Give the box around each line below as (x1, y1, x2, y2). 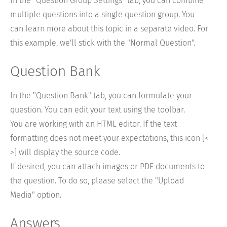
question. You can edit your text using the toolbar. (10, 105, 185, 115)
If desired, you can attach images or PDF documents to (10, 162, 205, 172)
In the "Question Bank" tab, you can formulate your (10, 91, 192, 101)
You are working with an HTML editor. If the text (10, 119, 177, 129)
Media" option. (10, 190, 61, 200)
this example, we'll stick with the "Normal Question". (10, 38, 195, 48)
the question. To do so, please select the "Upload (10, 176, 184, 186)
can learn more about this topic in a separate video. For (10, 24, 208, 34)
